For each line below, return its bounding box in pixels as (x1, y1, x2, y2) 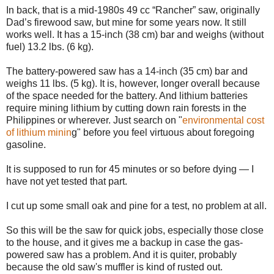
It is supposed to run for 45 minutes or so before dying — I (6, 164, 254, 175)
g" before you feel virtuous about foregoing (72, 127, 254, 138)
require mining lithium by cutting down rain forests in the (6, 103, 246, 114)
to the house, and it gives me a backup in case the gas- (6, 237, 243, 248)
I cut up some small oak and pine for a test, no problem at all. (6, 201, 267, 212)
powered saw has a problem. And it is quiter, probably (6, 250, 237, 261)
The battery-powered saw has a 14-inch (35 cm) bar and (6, 66, 248, 77)
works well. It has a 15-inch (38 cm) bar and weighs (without (6, 29, 264, 40)
